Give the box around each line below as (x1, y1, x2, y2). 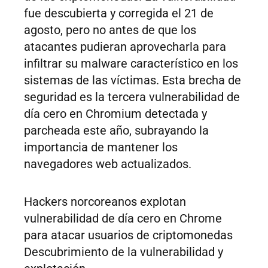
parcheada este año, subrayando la (24, 123, 209, 138)
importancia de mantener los (24, 140, 178, 155)
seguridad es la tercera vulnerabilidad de (24, 90, 240, 105)
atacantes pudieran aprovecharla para (24, 39, 226, 54)
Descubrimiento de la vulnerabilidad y (24, 245, 223, 260)
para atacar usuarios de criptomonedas (24, 228, 233, 243)
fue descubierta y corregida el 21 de (24, 6, 214, 21)
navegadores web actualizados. (24, 157, 191, 172)
